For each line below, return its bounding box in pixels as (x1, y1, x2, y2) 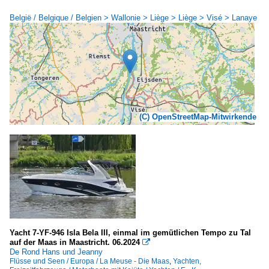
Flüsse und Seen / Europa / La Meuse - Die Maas (10, 257, 169, 266)
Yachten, (173, 257, 201, 266)
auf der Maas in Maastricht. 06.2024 (10, 238, 140, 247)
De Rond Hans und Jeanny (10, 247, 103, 257)
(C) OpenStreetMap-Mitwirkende (139, 112, 256, 122)
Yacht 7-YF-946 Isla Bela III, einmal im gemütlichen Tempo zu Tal (10, 228, 251, 238)
